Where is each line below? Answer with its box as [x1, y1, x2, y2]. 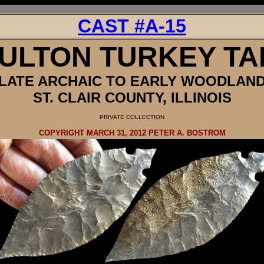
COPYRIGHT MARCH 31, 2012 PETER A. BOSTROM [38, 128, 226, 137]
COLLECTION [124, 114, 164, 120]
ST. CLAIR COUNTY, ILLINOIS [32, 90, 232, 105]
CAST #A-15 [78, 15, 186, 37]
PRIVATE [100, 114, 124, 120]
